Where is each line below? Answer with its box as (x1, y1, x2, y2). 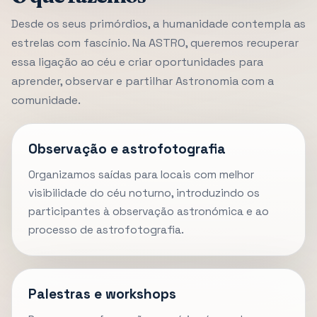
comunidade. (11, 93, 81, 108)
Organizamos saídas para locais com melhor (28, 167, 255, 182)
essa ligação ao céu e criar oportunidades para (11, 54, 263, 70)
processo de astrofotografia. (28, 222, 185, 237)
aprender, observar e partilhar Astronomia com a (11, 74, 274, 89)
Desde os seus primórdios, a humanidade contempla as (11, 16, 306, 32)
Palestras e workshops (28, 285, 177, 304)
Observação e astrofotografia (28, 139, 226, 158)
